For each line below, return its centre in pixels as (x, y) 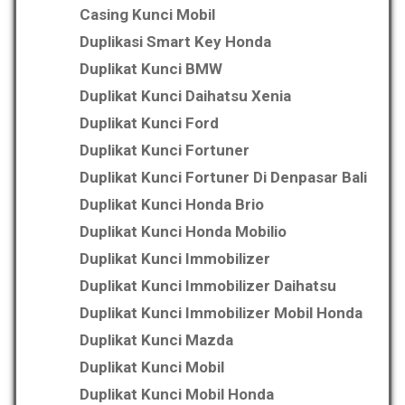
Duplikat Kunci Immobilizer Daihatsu (208, 286)
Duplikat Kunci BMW (151, 69)
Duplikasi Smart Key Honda (175, 42)
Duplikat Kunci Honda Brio (172, 205)
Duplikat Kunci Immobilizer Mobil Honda (221, 313)
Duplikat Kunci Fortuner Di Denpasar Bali (223, 178)
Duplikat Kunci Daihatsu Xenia (185, 96)
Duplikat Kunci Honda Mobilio (183, 232)
